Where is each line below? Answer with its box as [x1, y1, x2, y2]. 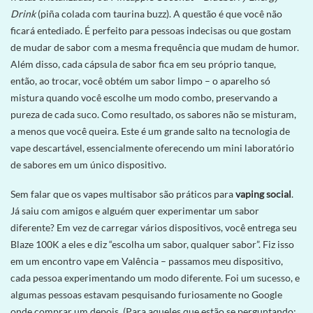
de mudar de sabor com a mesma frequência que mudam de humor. [10, 41, 299, 54]
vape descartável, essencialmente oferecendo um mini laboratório [10, 142, 294, 154]
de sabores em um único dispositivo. [10, 159, 166, 171]
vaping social [235, 188, 291, 201]
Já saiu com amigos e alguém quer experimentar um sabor [10, 205, 259, 217]
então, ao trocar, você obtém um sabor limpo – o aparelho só [10, 75, 270, 87]
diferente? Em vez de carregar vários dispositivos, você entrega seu [10, 221, 297, 234]
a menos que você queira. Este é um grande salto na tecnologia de [10, 125, 290, 138]
